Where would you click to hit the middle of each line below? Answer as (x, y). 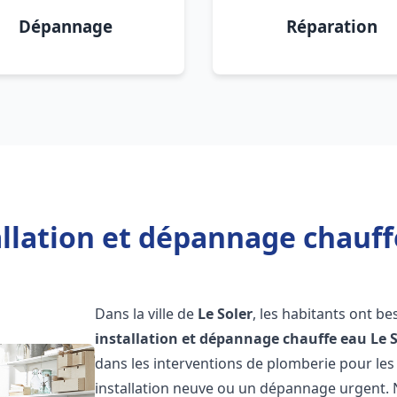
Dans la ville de (147, 314)
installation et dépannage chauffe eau (231, 339)
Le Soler (226, 314)
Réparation (331, 26)
